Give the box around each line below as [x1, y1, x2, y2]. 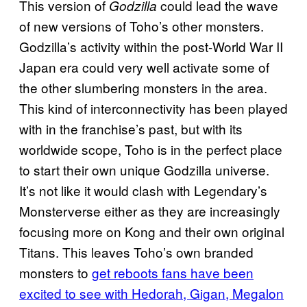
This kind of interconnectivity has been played [19, 98, 288, 117]
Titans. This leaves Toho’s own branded [19, 242, 254, 261]
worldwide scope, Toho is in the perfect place [19, 139, 282, 158]
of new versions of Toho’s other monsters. [19, 16, 264, 35]
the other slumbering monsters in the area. [19, 77, 267, 97]
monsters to [19, 262, 92, 282]
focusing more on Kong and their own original [19, 221, 284, 241]
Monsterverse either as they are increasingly [19, 201, 280, 220]
